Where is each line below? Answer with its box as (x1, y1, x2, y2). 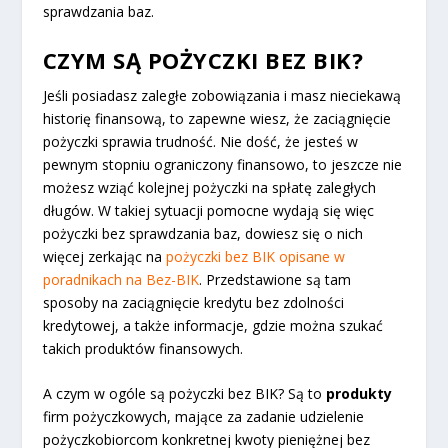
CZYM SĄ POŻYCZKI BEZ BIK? (42, 44, 364, 75)
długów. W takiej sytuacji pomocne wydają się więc (42, 200, 374, 220)
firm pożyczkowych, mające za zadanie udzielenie (42, 407, 364, 427)
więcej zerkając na (42, 246, 166, 266)
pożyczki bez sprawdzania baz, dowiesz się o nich (42, 223, 363, 243)
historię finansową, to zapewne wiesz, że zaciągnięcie (42, 108, 391, 128)
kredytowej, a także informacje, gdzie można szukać (42, 315, 383, 335)
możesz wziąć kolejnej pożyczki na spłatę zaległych (42, 177, 376, 197)
